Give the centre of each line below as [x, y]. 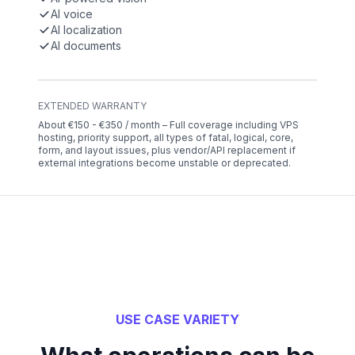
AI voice [72, 14]
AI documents [86, 46]
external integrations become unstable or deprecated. [164, 163]
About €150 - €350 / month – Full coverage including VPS [168, 125]
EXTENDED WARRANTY [92, 106]
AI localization [86, 30]
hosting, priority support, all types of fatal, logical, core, [166, 138]
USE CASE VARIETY [177, 320]
